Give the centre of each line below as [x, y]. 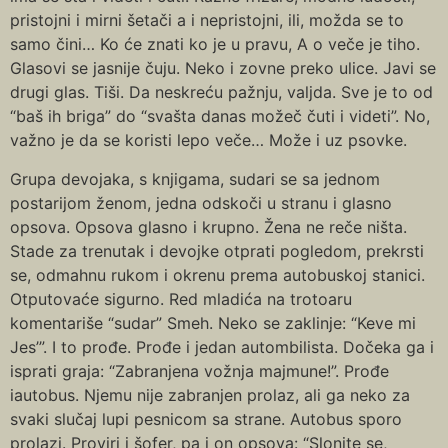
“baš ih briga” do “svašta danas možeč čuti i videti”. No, [220, 116]
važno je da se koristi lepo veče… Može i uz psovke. [208, 140]
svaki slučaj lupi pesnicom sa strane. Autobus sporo [206, 418]
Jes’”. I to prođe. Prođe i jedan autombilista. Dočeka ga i [222, 346]
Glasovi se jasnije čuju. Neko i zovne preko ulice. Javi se [223, 68]
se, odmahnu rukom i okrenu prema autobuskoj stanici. [217, 274]
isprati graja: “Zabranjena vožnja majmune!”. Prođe [199, 370]
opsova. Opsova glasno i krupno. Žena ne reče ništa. [208, 226]
